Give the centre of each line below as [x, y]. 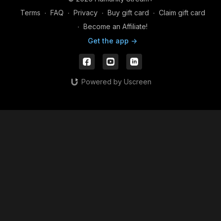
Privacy [85, 13]
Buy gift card [128, 13]
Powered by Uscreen [116, 82]
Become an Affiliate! [115, 26]
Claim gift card [182, 13]
